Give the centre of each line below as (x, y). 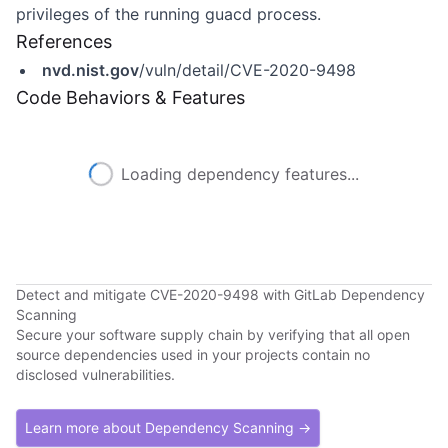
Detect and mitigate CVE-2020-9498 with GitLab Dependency (220, 294)
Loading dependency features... (240, 174)
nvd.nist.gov (90, 70)
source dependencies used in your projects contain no (193, 354)
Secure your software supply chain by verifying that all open (213, 334)
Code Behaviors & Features (130, 97)
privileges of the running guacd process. (168, 14)
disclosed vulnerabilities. (95, 374)
